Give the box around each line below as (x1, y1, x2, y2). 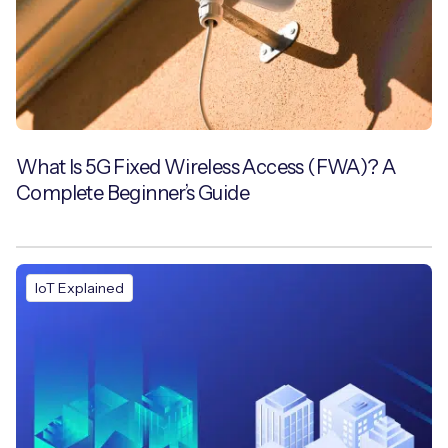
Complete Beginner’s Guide (16, 181, 249, 205)
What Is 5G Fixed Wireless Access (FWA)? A (16, 155, 397, 179)
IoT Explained (35, 279, 124, 297)
